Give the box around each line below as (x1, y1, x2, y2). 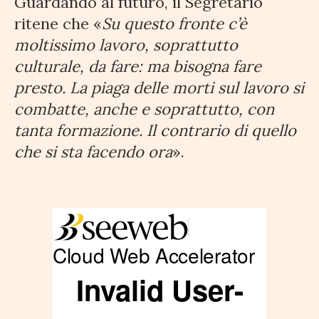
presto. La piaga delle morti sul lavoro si (14, 78, 304, 98)
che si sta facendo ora (14, 142, 172, 162)
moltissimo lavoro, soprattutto (14, 35, 238, 56)
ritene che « (14, 14, 102, 34)
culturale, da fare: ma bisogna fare (14, 56, 261, 77)
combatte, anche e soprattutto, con (14, 99, 274, 120)
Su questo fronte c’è (102, 14, 247, 34)
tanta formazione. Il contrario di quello (14, 120, 296, 141)
